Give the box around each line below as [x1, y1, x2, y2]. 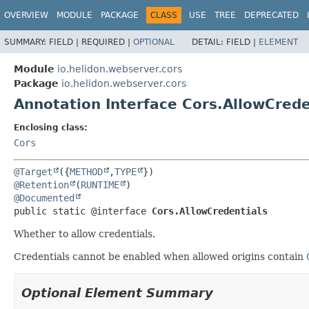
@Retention [14, 179, 69, 190]
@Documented [14, 192, 74, 203]
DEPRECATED [244, 10, 299, 20]
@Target [14, 166, 52, 177]
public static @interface [14, 205, 152, 217]
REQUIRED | [81, 37, 133, 47]
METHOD [70, 166, 103, 177]
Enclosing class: [14, 122, 88, 132]
